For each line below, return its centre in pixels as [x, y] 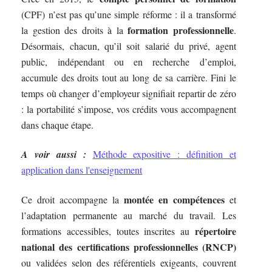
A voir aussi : [54, 155]
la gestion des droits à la [75, 30]
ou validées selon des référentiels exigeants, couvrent [129, 262]
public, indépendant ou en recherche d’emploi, [129, 61]
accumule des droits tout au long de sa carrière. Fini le [129, 77]
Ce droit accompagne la [73, 199]
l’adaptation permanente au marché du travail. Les [129, 215]
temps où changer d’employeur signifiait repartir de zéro [129, 93]
